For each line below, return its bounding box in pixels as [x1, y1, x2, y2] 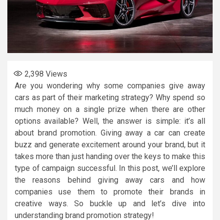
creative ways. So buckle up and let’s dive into [15, 198, 205, 208]
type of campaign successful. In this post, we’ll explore [15, 163, 205, 173]
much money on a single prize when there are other [15, 104, 205, 114]
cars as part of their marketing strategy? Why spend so [15, 92, 205, 102]
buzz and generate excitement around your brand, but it [15, 139, 205, 149]
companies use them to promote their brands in [15, 187, 205, 196]
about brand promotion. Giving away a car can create [15, 128, 205, 137]
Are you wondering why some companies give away [15, 81, 205, 90]
